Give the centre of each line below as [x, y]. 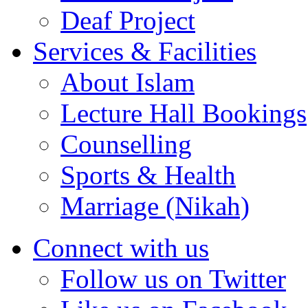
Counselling [126, 144]
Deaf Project [128, 20]
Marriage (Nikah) [155, 206]
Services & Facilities [145, 51]
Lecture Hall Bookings [184, 113]
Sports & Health [148, 175]
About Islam [128, 82]
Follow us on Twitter [173, 278]
